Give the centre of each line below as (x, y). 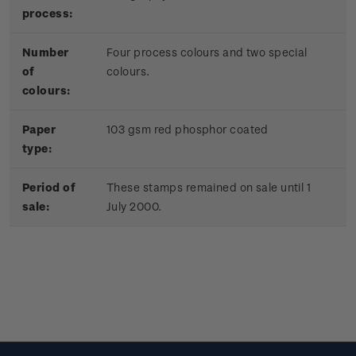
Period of (48, 188)
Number (46, 52)
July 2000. (134, 207)
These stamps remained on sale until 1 (209, 188)
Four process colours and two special (207, 52)
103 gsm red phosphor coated (188, 130)
